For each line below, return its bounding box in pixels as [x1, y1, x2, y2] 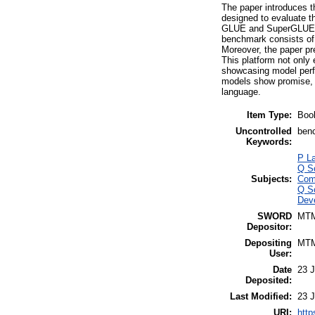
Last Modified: [230, 290, 292, 302]
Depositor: [247, 221, 292, 232]
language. [221, 86, 261, 97]
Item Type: [247, 109, 292, 120]
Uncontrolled [236, 125, 292, 136]
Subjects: [251, 173, 292, 184]
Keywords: [246, 136, 292, 147]
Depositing [245, 237, 292, 248]
